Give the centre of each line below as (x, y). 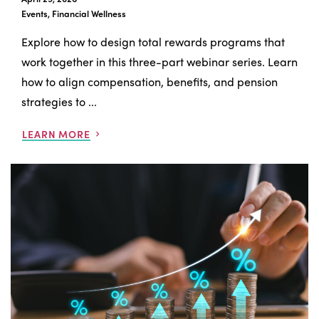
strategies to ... (59, 102)
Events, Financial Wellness (74, 14)
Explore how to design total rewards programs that (153, 42)
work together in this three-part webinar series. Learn (159, 62)
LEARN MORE (56, 134)
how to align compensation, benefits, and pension (150, 82)
